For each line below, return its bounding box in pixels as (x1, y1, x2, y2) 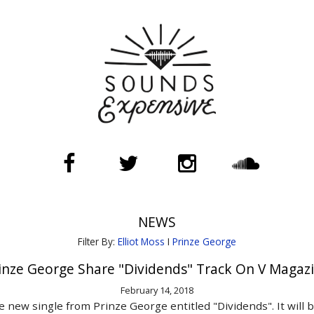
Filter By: (78, 235, 118, 248)
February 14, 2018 (120, 284, 193, 296)
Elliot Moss (118, 235, 165, 248)
